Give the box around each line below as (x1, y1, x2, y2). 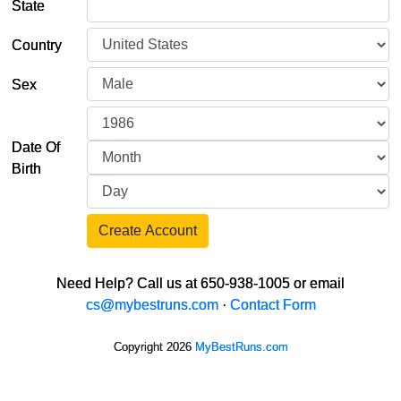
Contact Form (229, 296, 316, 312)
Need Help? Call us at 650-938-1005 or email (56, 275, 345, 291)
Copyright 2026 (113, 340, 195, 354)
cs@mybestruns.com (85, 296, 218, 312)
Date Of (12, 139, 60, 155)
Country (12, 37, 62, 53)
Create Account (98, 223, 197, 238)
